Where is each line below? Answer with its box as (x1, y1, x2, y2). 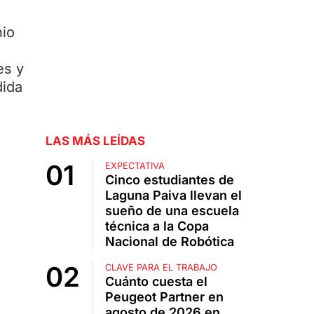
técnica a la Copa (104, 219, 209, 234)
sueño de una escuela (104, 203, 239, 219)
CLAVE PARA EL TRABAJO (104, 262, 217, 273)
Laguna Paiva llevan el (104, 188, 242, 203)
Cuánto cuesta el (104, 274, 207, 289)
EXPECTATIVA (104, 161, 165, 172)
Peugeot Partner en (104, 289, 224, 305)
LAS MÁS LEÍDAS (45, 134, 145, 149)
